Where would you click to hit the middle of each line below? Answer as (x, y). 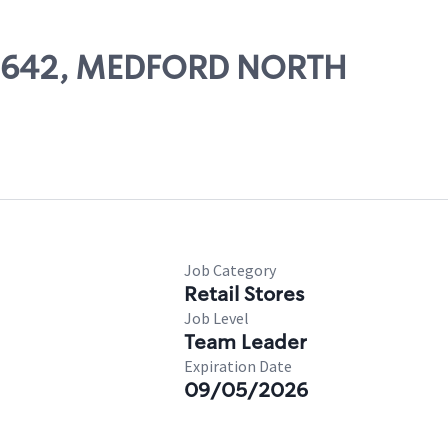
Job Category (230, 270)
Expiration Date (238, 366)
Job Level (216, 318)
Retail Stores (244, 294)
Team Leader (245, 342)
